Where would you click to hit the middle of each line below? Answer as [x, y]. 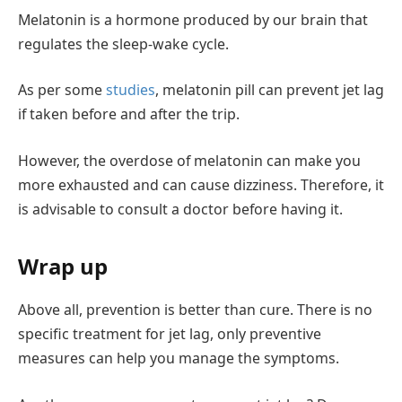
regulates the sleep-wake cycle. [123, 44]
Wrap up [63, 267]
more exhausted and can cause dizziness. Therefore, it [201, 184]
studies [131, 90]
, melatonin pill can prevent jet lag [270, 90]
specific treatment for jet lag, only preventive [170, 334]
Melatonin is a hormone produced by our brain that [193, 19]
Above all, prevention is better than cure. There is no [195, 310]
